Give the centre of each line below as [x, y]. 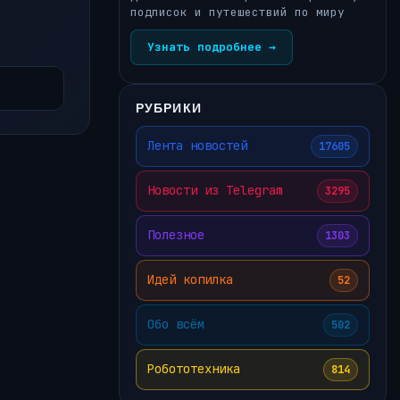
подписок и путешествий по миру [237, 12]
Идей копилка [190, 279]
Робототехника [194, 369]
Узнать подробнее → [212, 46]
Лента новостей [197, 146]
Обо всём [176, 324]
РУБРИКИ [169, 107]
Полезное [176, 235]
